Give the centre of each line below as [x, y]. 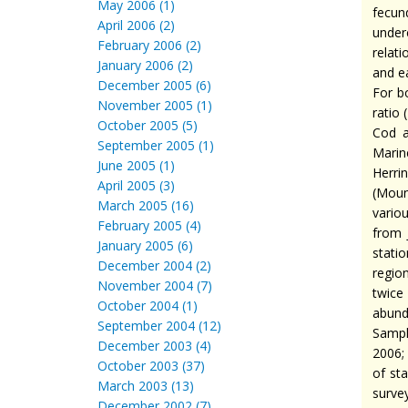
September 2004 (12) [159, 326]
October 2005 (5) [148, 125]
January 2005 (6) [145, 245]
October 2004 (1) [148, 306]
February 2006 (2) [149, 45]
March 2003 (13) [146, 386]
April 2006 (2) [136, 25]
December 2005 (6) [154, 85]
